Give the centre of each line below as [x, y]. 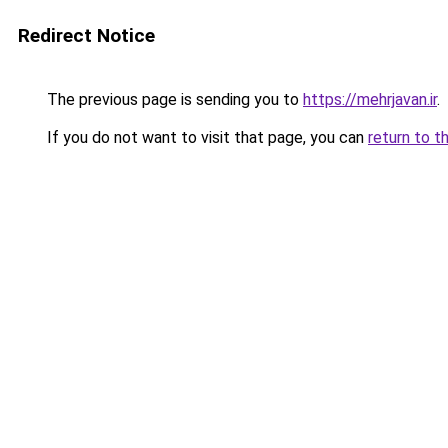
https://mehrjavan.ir [370, 99]
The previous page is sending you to [173, 99]
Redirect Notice [86, 35]
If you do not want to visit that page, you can [205, 137]
